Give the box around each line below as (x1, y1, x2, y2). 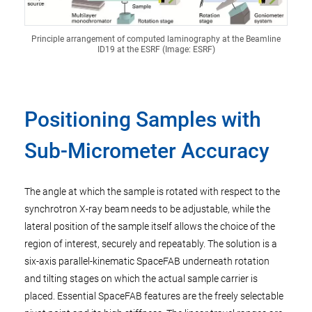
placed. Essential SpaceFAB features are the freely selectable (24, 290, 283, 302)
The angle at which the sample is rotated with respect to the (24, 186, 280, 197)
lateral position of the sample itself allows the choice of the (24, 221, 275, 232)
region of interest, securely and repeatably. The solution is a (24, 238, 277, 249)
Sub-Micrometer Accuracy (24, 139, 270, 163)
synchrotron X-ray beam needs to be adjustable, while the (24, 203, 270, 214)
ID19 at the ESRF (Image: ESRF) (97, 45, 215, 54)
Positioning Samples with (24, 107, 261, 132)
